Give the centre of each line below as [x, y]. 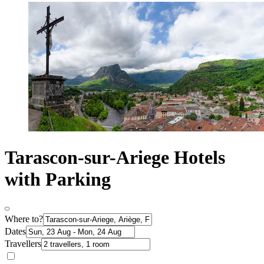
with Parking [58, 179]
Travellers [23, 244]
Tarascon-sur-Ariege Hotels [115, 157]
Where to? [24, 219]
